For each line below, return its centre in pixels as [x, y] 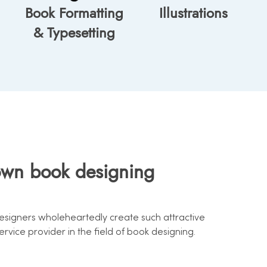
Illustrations [193, 13]
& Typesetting [74, 33]
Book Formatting [74, 13]
